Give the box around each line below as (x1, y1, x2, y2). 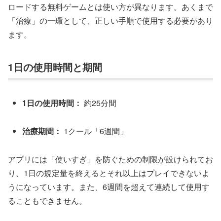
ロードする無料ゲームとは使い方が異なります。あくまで (8, 1, 213, 13)
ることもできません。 (8, 194, 87, 206)
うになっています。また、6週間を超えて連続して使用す (8, 181, 210, 192)
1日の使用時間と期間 (8, 59, 102, 74)
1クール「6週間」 (62, 125, 128, 137)
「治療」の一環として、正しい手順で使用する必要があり (8, 15, 213, 27)
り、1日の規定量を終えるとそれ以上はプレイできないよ (8, 167, 210, 179)
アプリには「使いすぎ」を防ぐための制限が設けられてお (8, 153, 213, 165)
